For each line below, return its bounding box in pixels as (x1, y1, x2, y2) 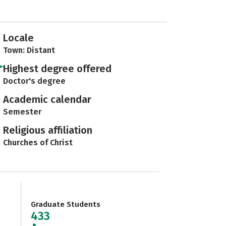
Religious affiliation (3, 124, 92, 136)
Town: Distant (3, 45, 55, 55)
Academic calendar (3, 93, 91, 105)
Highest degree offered (3, 63, 111, 75)
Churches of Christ (3, 138, 73, 147)
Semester (3, 107, 41, 117)
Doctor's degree (3, 76, 66, 86)
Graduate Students (31, 200, 100, 209)
